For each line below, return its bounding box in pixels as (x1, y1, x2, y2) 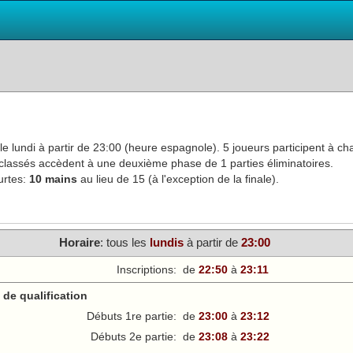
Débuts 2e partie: (91, 329, 176, 343)
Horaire (58, 236, 100, 250)
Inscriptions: (117, 262, 176, 276)
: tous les (99, 236, 150, 250)
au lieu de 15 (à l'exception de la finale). (77, 173, 279, 186)
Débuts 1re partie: (87, 309, 176, 322)
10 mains (29, 173, 77, 186)
